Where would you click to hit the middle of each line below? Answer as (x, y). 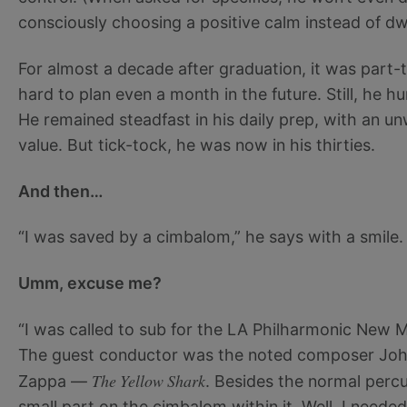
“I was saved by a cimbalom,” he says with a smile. (211, 237)
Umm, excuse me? (90, 283)
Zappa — (55, 381)
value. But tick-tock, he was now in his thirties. (197, 145)
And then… (60, 191)
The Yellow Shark (149, 380)
